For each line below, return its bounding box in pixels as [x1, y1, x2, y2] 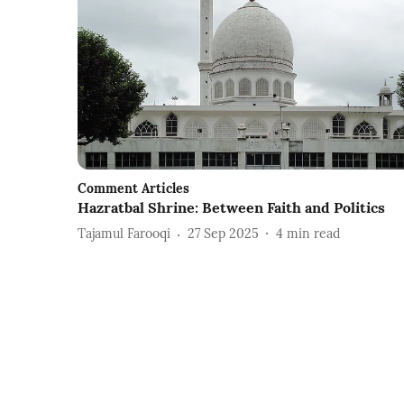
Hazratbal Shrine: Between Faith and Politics [78, 197, 385, 216]
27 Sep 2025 [188, 225, 259, 243]
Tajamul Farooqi [78, 225, 170, 243]
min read [287, 225, 340, 243]
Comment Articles [78, 179, 189, 197]
